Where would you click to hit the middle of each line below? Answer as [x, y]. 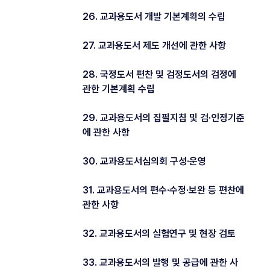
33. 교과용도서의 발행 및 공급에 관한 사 [160, 262]
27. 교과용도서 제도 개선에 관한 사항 [154, 45]
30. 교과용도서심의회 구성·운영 [144, 161]
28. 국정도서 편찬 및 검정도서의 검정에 [159, 74]
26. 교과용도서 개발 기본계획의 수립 [154, 16]
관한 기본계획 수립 [119, 89]
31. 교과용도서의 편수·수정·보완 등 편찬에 [163, 190]
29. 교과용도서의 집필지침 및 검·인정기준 [164, 118]
